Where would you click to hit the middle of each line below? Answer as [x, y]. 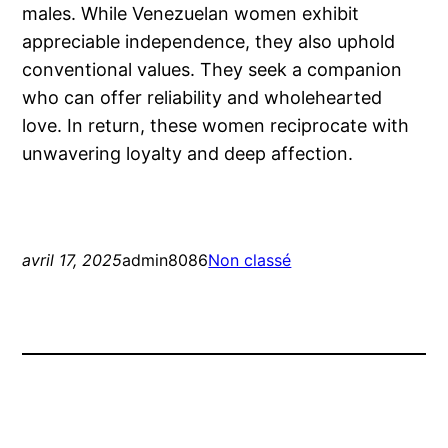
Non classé [250, 259]
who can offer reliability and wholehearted [202, 97]
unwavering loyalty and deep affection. [188, 153]
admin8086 [165, 259]
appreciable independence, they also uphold [209, 41]
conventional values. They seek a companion [212, 69]
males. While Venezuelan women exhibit [191, 13]
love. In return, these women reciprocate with [216, 125]
